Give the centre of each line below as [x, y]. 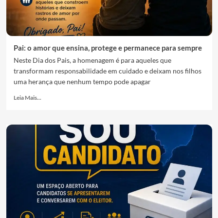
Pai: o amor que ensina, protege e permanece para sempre [108, 48]
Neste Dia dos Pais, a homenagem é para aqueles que [92, 60]
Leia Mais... [27, 98]
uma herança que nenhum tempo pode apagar [82, 82]
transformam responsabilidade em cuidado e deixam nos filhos [107, 71]
